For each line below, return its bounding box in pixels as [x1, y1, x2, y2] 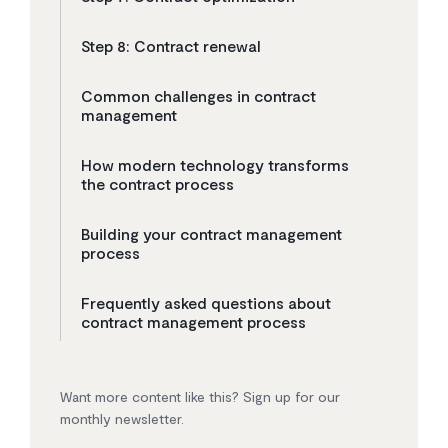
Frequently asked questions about [81, 293, 331, 312]
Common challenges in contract [81, 86, 316, 105]
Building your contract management [81, 224, 342, 243]
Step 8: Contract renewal [81, 36, 261, 55]
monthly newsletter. [60, 410, 184, 427]
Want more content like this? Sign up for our [60, 388, 340, 405]
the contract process [81, 174, 234, 193]
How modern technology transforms [81, 155, 349, 174]
